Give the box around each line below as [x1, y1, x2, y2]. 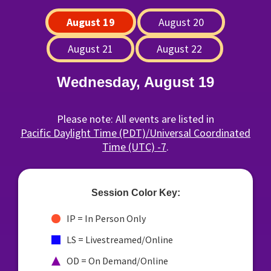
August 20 [158, 15, 204, 29]
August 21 [68, 42, 113, 56]
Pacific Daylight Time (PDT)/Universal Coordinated [21, 126, 250, 140]
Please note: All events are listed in [57, 112, 214, 126]
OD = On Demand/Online [67, 255, 168, 267]
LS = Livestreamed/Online [67, 233, 173, 246]
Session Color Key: [91, 188, 180, 198]
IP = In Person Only [67, 212, 146, 224]
